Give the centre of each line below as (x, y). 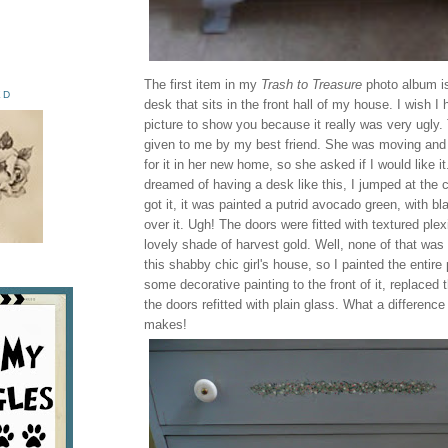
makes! (165, 324)
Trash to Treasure (311, 84)
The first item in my (202, 84)
